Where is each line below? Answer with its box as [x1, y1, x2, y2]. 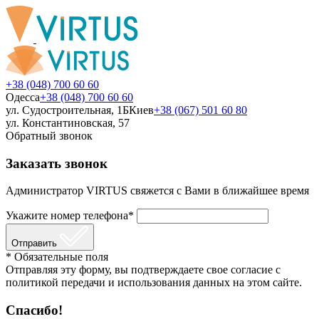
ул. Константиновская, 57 [6, 117, 130, 129]
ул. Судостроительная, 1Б [6, 104, 129, 116]
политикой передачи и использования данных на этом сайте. [6, 276, 302, 289]
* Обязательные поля [6, 251, 108, 263]
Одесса [6, 91, 40, 103]
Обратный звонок [6, 130, 93, 142]
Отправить [11, 238, 57, 249]
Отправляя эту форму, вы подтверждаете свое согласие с [6, 263, 281, 276]
